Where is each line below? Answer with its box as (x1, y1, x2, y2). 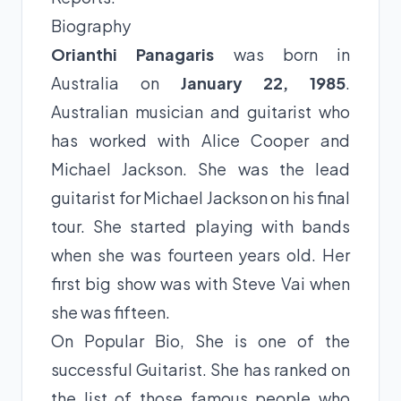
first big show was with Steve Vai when (51, 272, 350, 294)
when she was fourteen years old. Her (51, 243, 350, 265)
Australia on (51, 72, 181, 93)
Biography (51, 14, 131, 36)
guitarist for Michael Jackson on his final (51, 186, 350, 208)
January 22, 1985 (180, 72, 346, 93)
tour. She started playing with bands (51, 215, 350, 236)
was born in (214, 43, 350, 64)
